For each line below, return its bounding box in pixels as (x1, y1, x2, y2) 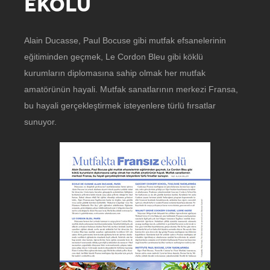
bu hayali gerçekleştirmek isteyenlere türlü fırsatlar (24, 101, 216, 110)
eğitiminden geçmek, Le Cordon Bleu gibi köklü (24, 52, 203, 61)
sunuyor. (24, 117, 57, 127)
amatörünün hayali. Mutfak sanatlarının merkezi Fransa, (24, 84, 238, 94)
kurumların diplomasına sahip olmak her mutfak (24, 68, 206, 78)
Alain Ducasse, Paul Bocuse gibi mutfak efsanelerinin (24, 36, 226, 45)
